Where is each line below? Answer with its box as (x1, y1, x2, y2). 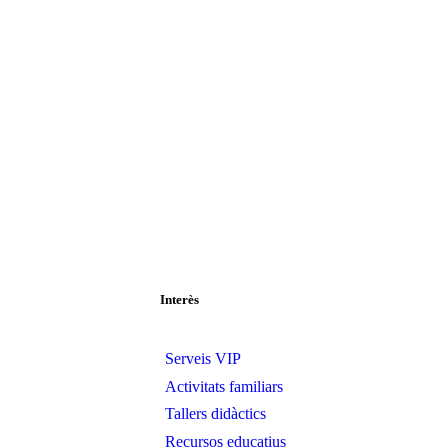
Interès (160, 292, 199, 308)
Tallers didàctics (164, 405, 266, 423)
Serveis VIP (164, 350, 241, 368)
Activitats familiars (164, 377, 283, 395)
